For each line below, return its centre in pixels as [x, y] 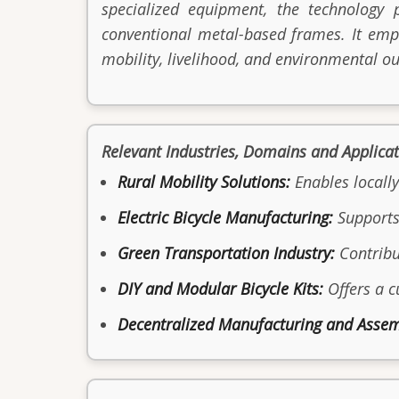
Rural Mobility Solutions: [204, 181]
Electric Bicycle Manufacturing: [225, 217]
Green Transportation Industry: [226, 252]
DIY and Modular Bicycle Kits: [220, 288]
